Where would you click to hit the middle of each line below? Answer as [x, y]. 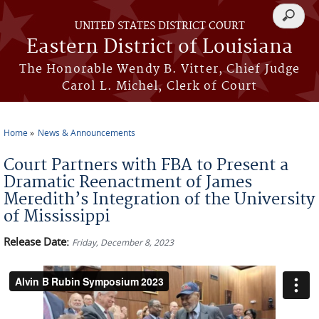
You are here [43, 143]
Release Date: [38, 241]
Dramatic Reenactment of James [128, 182]
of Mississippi [57, 216]
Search [294, 24]
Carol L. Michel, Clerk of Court [159, 86]
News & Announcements [87, 132]
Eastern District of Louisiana [159, 47]
